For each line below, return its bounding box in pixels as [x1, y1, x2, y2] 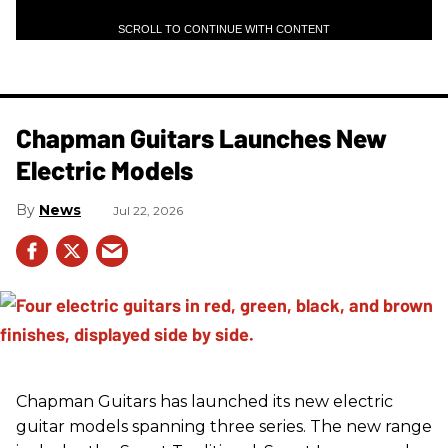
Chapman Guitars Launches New [16, 121, 387, 153]
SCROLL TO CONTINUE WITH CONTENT [118, 22, 330, 35]
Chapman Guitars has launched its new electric [16, 391, 393, 411]
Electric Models [16, 153, 193, 185]
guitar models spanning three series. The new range [16, 416, 432, 436]
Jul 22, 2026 [113, 202, 183, 218]
